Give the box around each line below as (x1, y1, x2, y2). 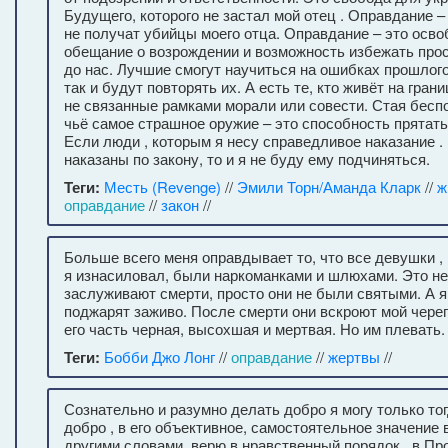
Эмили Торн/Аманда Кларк (237, 176, 421, 197)
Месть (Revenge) (104, 176, 221, 197)
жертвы (328, 346, 380, 367)
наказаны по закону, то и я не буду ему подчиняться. (64, 148, 430, 169)
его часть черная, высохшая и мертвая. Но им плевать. (64, 318, 445, 339)
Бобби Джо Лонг (104, 346, 215, 367)
